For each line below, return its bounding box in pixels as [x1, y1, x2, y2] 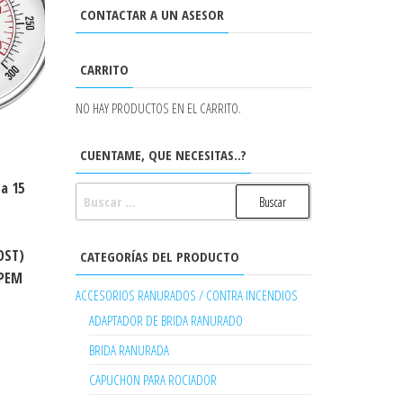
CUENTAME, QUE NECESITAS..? [79, 146, 246, 164]
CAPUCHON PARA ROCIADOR [88, 371, 217, 389]
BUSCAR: [74, 184, 121, 201]
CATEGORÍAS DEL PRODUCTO [79, 247, 239, 265]
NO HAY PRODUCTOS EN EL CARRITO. [75, 99, 241, 117]
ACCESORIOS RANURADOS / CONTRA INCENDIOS [75, 286, 298, 304]
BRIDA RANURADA [88, 341, 169, 359]
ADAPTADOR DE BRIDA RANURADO [88, 311, 243, 329]
